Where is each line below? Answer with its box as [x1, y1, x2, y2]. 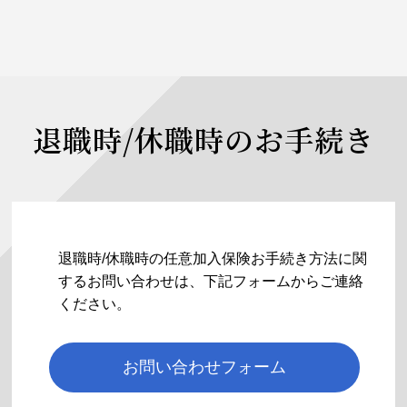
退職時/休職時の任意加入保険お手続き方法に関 [58, 251, 368, 266]
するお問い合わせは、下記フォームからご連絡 [58, 273, 364, 289]
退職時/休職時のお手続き [32, 118, 374, 160]
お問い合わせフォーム [123, 358, 287, 376]
